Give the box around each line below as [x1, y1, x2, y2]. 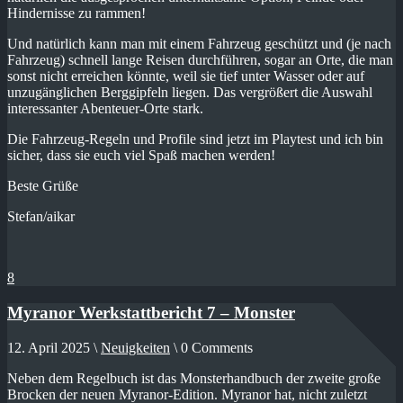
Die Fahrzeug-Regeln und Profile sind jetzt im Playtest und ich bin [7, 131, 383, 148]
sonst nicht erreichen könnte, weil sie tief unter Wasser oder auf [7, 68, 364, 85]
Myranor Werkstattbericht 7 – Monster [7, 303, 295, 323]
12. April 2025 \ [7, 339, 101, 355]
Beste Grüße [7, 178, 78, 194]
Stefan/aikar [7, 209, 75, 225]
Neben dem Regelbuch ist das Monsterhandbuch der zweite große [7, 370, 381, 386]
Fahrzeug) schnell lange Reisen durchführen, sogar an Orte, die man [7, 52, 393, 68]
